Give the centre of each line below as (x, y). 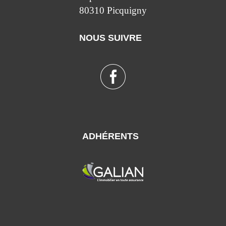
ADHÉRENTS (110, 136)
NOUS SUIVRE (110, 38)
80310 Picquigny (113, 11)
